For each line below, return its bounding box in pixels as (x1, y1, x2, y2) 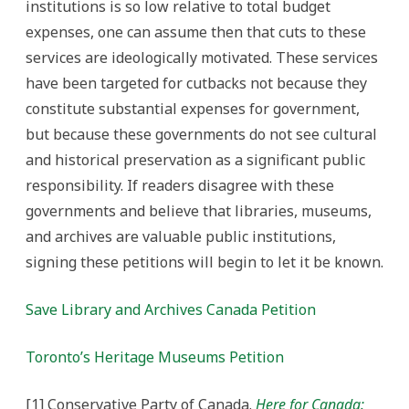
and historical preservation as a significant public (26, 150, 365, 170)
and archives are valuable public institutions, (26, 226, 336, 246)
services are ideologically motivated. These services (26, 47, 378, 68)
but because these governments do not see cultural (26, 124, 377, 144)
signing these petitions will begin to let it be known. (26, 252, 383, 272)
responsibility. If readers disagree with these (26, 175, 334, 195)
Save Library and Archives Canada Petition (26, 299, 316, 320)
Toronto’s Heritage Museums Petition (26, 347, 284, 367)
